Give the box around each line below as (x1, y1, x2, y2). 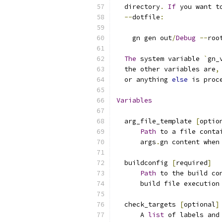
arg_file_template (116, 117, 196, 125)
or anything (116, 75, 172, 84)
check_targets (116, 200, 180, 209)
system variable (136, 55, 204, 63)
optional (184, 200, 216, 209)
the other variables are (116, 65, 216, 73)
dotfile (132, 13, 160, 21)
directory (116, 2, 160, 11)
